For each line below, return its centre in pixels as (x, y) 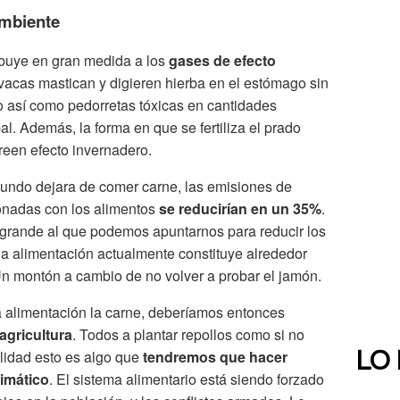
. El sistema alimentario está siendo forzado (187, 379)
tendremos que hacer (215, 356)
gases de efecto (222, 60)
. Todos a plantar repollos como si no (188, 334)
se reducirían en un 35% (240, 208)
